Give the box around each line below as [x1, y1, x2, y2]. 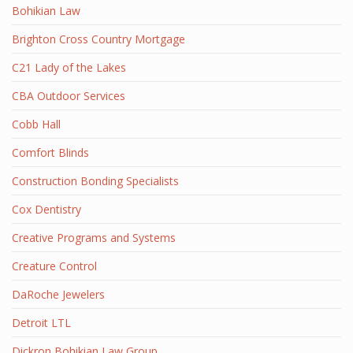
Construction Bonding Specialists [12, 173, 179, 188]
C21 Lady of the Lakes [12, 60, 126, 75]
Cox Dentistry [12, 202, 81, 217]
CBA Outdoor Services [12, 88, 125, 103]
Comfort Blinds [12, 145, 89, 160]
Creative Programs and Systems [12, 230, 176, 245]
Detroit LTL [12, 315, 71, 330]
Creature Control [12, 258, 97, 273]
